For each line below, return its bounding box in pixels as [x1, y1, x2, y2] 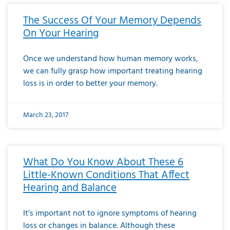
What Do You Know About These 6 [23, 154, 183, 171]
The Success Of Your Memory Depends [23, 12, 201, 29]
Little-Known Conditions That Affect [23, 166, 189, 184]
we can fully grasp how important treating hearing [23, 64, 202, 78]
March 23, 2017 [23, 109, 68, 121]
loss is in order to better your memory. [23, 76, 158, 90]
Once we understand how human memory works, [23, 52, 198, 66]
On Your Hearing [23, 25, 99, 42]
